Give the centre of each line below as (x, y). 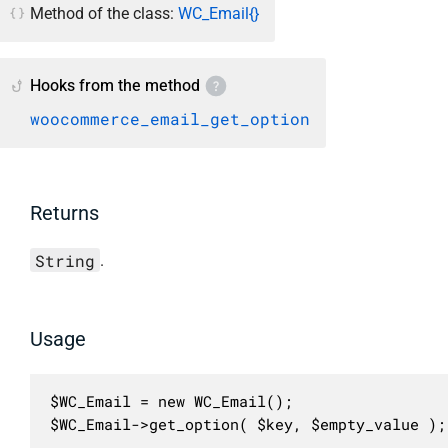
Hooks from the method (115, 86)
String (64, 260)
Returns (64, 213)
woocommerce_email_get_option (170, 118)
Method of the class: (104, 13)
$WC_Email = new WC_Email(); (171, 400)
